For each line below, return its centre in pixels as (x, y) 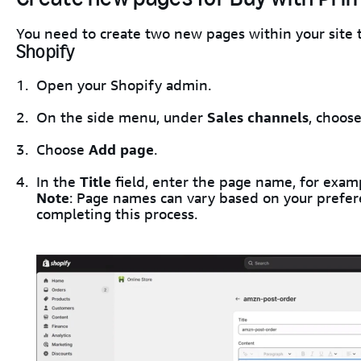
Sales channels (258, 118)
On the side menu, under (122, 118)
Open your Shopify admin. (124, 85)
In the (58, 182)
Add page (121, 150)
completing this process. (117, 214)
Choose (62, 150)
